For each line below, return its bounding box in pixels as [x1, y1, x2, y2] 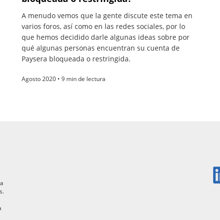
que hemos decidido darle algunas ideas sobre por [22, 32, 190, 42]
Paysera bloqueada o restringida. [22, 54, 131, 63]
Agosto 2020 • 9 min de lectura [22, 74, 106, 83]
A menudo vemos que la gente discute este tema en [22, 10, 192, 20]
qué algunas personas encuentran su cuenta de [22, 43, 180, 53]
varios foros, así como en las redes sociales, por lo [22, 21, 185, 31]
